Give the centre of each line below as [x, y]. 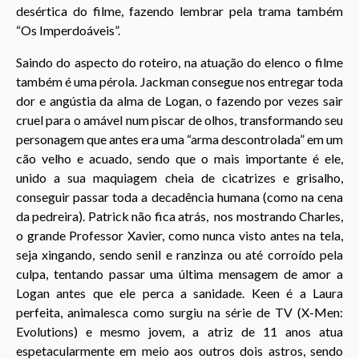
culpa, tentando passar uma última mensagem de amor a [179, 273]
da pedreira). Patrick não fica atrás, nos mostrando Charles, [179, 216]
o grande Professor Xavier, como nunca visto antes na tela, [179, 235]
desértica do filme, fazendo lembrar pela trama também [179, 10]
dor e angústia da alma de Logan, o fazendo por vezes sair [179, 100]
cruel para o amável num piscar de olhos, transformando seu [179, 119]
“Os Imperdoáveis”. [68, 30]
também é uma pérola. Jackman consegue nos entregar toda [179, 81]
